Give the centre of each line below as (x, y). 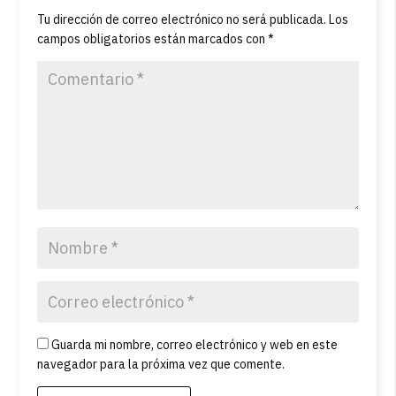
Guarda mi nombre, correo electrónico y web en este (195, 344)
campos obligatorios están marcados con (153, 38)
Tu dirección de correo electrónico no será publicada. (182, 19)
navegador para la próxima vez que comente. (161, 364)
